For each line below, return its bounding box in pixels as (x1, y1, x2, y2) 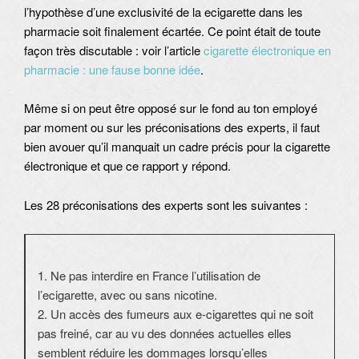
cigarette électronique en (204, 42, 331, 59)
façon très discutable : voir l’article (24, 42, 204, 59)
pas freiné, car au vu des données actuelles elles (38, 325, 292, 342)
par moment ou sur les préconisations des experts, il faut (24, 119, 320, 136)
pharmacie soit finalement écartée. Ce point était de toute (24, 22, 321, 40)
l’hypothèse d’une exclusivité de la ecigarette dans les (24, 3, 303, 21)
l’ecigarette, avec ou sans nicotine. (38, 286, 217, 304)
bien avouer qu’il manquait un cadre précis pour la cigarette (24, 138, 330, 155)
